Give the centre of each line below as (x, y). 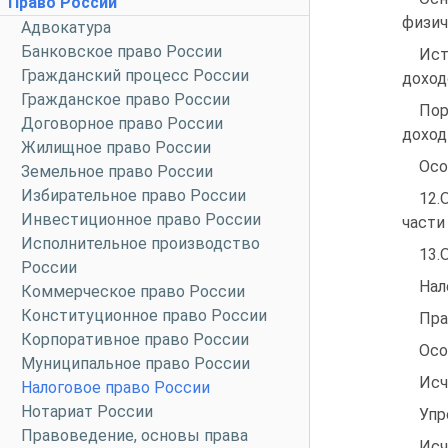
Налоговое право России (115, 387)
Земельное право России (117, 171)
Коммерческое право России (133, 291)
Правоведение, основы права (134, 435)
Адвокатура (66, 27)
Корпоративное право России (135, 339)
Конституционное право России (144, 315)
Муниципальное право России (135, 363)
